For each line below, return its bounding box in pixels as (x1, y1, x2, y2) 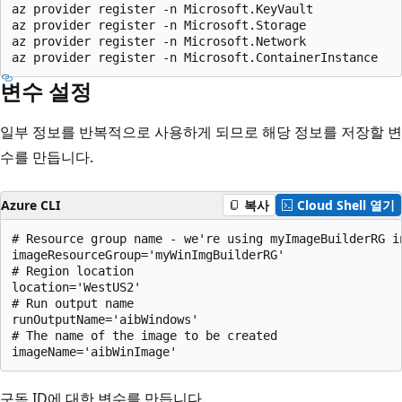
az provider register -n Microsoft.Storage (12, 17, 306, 32)
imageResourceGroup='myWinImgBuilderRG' (12, 247, 284, 262)
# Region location (12, 263, 134, 278)
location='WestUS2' (12, 279, 141, 294)
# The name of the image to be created (12, 328, 277, 343)
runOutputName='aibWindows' (12, 311, 198, 327)
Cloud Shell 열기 (297, 197, 395, 214)
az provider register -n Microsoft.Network (12, 33, 306, 48)
